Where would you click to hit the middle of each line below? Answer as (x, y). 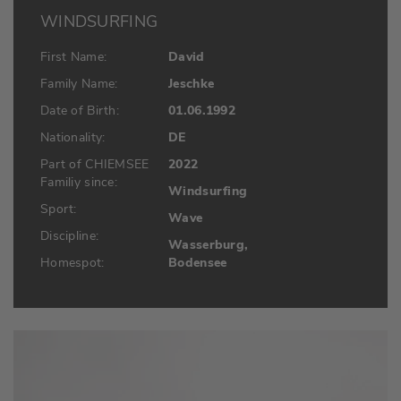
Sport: (59, 209)
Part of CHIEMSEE (95, 164)
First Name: (74, 56)
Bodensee (198, 262)
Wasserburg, (209, 244)
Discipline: (70, 235)
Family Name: (79, 83)
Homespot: (73, 262)
